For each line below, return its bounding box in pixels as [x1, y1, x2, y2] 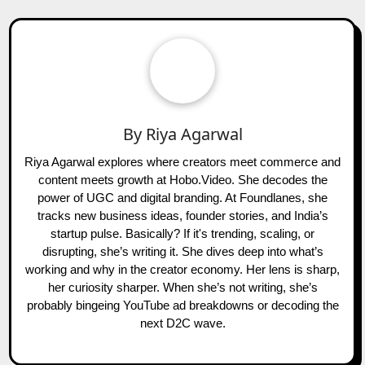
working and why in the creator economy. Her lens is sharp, [25, 262, 340, 277]
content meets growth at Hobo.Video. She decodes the [37, 173, 328, 187]
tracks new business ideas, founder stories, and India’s [37, 209, 328, 223]
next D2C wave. [139, 316, 226, 331]
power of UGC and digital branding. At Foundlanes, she [37, 191, 328, 205]
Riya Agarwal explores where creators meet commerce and [24, 155, 341, 169]
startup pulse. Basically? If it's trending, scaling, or [51, 226, 314, 241]
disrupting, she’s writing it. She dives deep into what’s [42, 244, 323, 259]
